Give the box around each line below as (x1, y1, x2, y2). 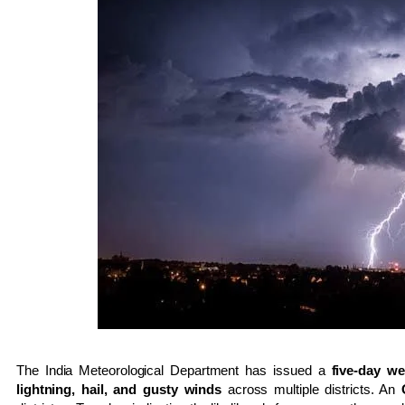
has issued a (239, 362, 332, 378)
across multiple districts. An (221, 381, 402, 397)
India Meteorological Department (44, 362, 240, 378)
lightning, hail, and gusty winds (16, 381, 222, 397)
